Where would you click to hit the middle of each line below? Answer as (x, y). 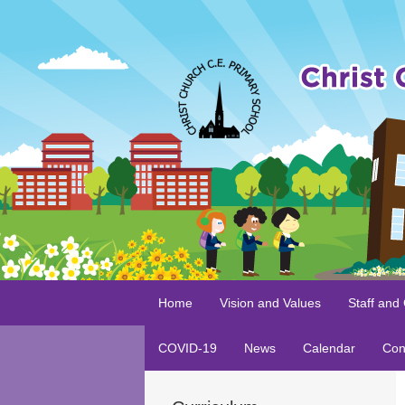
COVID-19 (187, 348)
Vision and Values (270, 303)
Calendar (329, 348)
